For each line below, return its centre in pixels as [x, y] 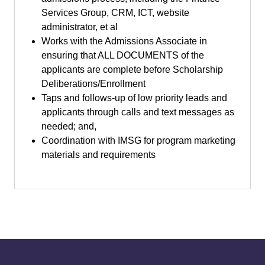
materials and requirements [98, 155]
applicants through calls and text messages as [138, 112]
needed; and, [69, 126]
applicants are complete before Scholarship [132, 70]
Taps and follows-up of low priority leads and [134, 98]
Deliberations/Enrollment [93, 84]
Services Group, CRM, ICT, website [115, 13]
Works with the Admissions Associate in [124, 41]
